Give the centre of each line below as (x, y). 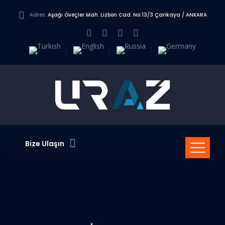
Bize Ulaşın (45, 144)
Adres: (38, 15)
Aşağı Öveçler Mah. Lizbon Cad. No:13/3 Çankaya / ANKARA (127, 15)
